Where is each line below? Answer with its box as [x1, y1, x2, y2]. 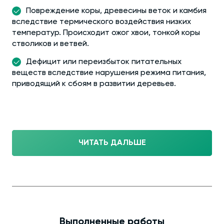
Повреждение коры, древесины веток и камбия [26, 7, 206, 15]
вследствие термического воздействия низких [12, 18, 191, 26]
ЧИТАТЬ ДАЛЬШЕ [78, 139, 146, 147]
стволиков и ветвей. [12, 40, 89, 48]
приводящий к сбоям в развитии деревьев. [12, 80, 176, 88]
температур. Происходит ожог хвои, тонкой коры [12, 29, 200, 37]
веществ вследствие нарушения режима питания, [12, 69, 206, 77]
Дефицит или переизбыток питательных [26, 58, 181, 66]
